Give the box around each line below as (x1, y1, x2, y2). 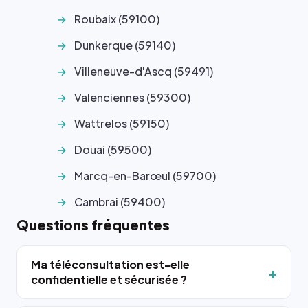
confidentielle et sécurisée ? (31, 272, 187, 287)
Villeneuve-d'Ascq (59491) (74, 64, 213, 78)
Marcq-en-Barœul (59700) (74, 168, 216, 183)
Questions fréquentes (16, 216, 170, 233)
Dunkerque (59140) (74, 38, 175, 52)
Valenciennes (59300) (74, 90, 190, 104)
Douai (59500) (74, 142, 151, 157)
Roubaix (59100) (74, 12, 159, 26)
